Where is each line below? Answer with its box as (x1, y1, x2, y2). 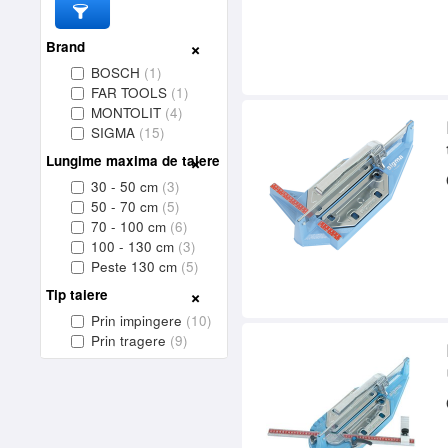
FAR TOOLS (91, 83, 172, 102)
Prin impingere (91, 311, 187, 330)
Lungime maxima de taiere (46, 151, 221, 170)
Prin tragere (91, 331, 171, 350)
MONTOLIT (91, 103, 166, 122)
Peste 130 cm (91, 257, 182, 276)
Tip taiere (46, 285, 109, 304)
